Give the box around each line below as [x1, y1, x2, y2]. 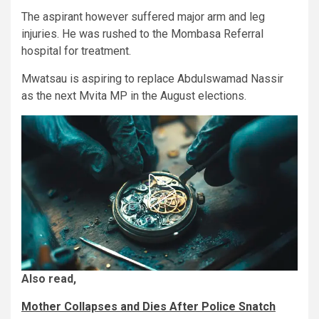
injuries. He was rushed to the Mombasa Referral [21, 26, 263, 41]
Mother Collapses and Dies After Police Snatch [21, 299, 276, 313]
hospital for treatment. [21, 43, 131, 58]
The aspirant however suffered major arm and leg [21, 9, 265, 23]
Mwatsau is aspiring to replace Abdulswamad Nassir [21, 71, 283, 85]
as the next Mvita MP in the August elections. [21, 88, 246, 103]
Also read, [21, 271, 76, 286]
